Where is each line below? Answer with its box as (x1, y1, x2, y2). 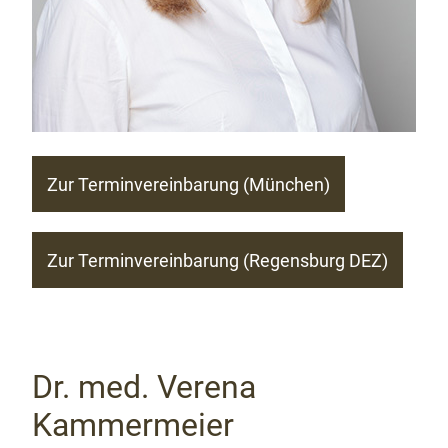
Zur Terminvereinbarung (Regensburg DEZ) (47, 249, 388, 271)
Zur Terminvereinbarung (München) (47, 173, 330, 195)
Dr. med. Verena (32, 368, 256, 406)
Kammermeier (32, 406, 234, 444)
